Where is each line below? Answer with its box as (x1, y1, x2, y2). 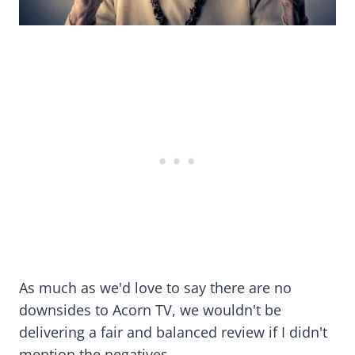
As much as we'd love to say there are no (19, 277, 292, 297)
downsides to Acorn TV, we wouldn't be (19, 300, 281, 319)
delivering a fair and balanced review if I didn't (19, 322, 327, 342)
